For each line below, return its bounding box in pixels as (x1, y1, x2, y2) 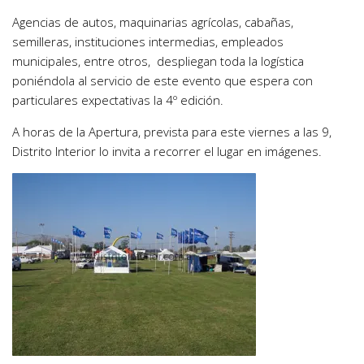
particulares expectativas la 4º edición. (12, 92, 223, 109)
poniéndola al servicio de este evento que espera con (12, 72, 313, 89)
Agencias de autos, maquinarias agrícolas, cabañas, (12, 14, 293, 31)
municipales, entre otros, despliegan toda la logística (12, 53, 304, 70)
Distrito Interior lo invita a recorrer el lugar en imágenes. (12, 143, 322, 160)
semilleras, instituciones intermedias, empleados (12, 33, 284, 50)
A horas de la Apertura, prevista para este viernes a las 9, (12, 123, 331, 141)
